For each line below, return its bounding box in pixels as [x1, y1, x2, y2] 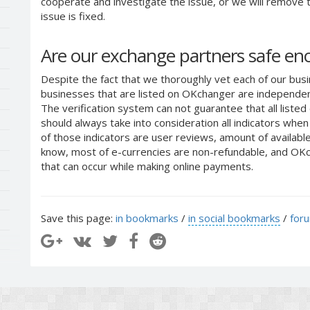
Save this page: [41, 210, 116, 225]
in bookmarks [116, 210, 179, 225]
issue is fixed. [41, 9, 105, 23]
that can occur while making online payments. [41, 159, 253, 173]
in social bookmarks [188, 210, 280, 225]
